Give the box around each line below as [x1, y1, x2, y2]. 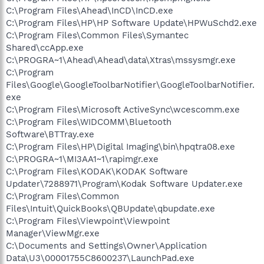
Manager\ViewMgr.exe [6, 227, 100, 239]
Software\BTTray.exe [6, 128, 94, 140]
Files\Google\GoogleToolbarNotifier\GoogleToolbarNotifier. [6, 79, 255, 90]
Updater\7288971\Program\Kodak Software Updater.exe [6, 178, 243, 189]
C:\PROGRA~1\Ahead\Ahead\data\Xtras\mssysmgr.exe [6, 54, 236, 65]
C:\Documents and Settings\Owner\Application [6, 240, 207, 251]
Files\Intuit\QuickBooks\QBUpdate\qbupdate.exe [6, 203, 215, 214]
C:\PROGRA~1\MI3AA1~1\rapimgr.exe [6, 153, 159, 164]
